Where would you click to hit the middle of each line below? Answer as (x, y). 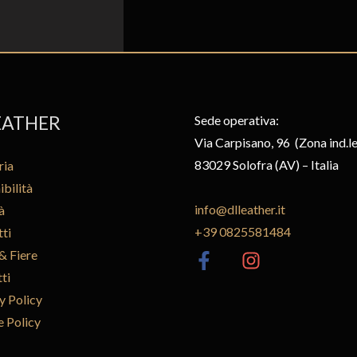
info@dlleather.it (240, 210)
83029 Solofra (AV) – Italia (267, 165)
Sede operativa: (237, 120)
